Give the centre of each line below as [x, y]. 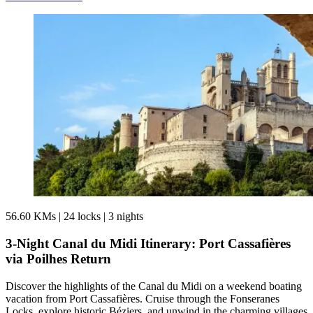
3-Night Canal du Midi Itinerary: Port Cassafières [148, 243]
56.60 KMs [32, 217]
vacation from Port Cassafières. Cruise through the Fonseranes [143, 298]
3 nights [124, 217]
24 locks [82, 217]
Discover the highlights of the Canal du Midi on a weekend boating [154, 286]
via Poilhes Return [58, 259]
